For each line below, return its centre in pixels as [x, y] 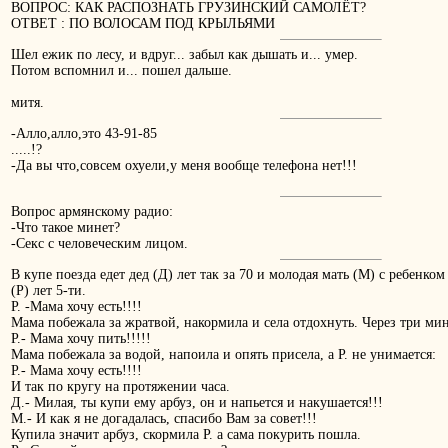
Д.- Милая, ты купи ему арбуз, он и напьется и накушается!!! [197, 403]
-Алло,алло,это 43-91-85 [84, 134]
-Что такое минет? [65, 228]
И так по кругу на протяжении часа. [120, 387]
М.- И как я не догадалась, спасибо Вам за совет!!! [164, 419]
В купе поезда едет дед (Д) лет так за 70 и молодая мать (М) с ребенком [228, 275]
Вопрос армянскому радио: [92, 212]
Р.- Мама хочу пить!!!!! [81, 339]
